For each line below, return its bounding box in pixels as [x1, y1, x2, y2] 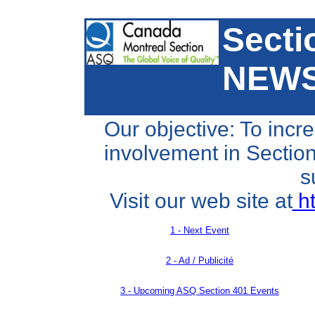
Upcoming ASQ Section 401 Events [134, 285, 279, 296]
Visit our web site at [109, 189, 292, 212]
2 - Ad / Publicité [166, 255, 233, 266]
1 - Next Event [170, 225, 229, 236]
